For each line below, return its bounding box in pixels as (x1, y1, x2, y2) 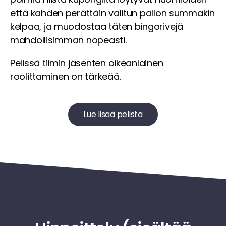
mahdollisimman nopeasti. (10, 33, 127, 46)
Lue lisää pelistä (83, 108, 143, 120)
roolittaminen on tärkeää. (10, 70, 121, 83)
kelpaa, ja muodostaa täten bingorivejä (10, 20, 183, 33)
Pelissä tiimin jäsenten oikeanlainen (10, 56, 163, 69)
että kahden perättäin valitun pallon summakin (10, 6, 215, 19)
